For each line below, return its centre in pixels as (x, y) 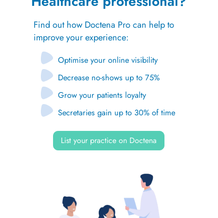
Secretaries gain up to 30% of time (116, 112)
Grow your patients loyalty (102, 95)
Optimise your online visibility (108, 60)
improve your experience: (81, 37)
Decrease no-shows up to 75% (109, 77)
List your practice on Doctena (109, 140)
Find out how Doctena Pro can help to (104, 25)
